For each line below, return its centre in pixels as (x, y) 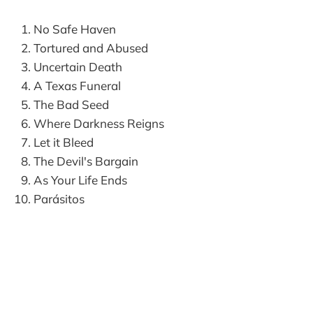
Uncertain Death (78, 66)
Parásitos (59, 198)
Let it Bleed (64, 142)
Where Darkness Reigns (99, 123)
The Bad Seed (71, 104)
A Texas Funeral (77, 85)
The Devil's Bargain (86, 161)
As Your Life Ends (80, 180)
